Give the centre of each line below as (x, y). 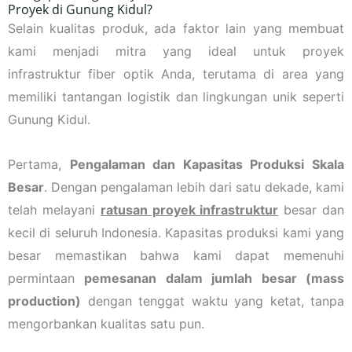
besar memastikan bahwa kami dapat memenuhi (176, 255)
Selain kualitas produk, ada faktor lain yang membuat (176, 28)
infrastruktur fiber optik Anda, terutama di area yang (176, 73)
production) (44, 301)
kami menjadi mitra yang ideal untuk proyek (176, 51)
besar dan (312, 209)
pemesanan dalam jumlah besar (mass (214, 278)
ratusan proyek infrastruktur (189, 209)
